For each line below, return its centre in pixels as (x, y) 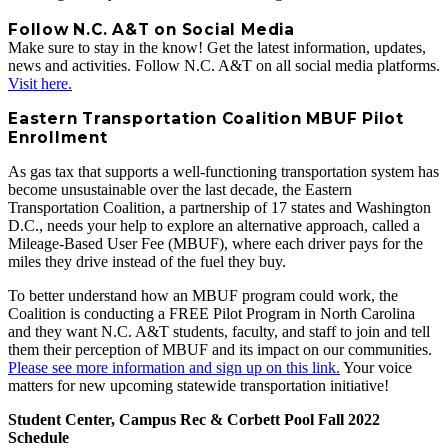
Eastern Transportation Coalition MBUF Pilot (206, 119)
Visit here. (40, 84)
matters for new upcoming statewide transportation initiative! (198, 386)
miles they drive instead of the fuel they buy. (147, 262)
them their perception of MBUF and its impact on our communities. (220, 350)
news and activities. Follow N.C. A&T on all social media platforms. (224, 66)
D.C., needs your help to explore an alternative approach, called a (214, 226)
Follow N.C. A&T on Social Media (151, 30)
